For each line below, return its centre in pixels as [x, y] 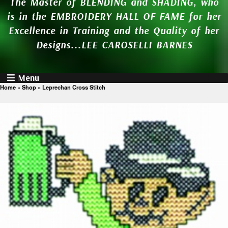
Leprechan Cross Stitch [74, 87]
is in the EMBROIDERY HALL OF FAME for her [114, 16]
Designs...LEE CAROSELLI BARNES [114, 45]
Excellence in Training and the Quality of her [114, 30]
